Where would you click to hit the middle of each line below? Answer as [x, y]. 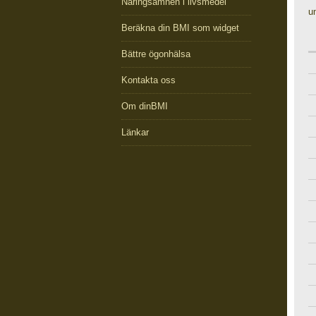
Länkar [135, 132]
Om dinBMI [145, 106]
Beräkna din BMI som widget [180, 28]
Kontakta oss [148, 80]
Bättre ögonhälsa [156, 54]
